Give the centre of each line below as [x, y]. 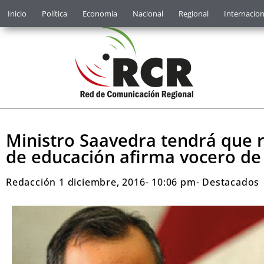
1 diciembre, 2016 [102, 182]
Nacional [148, 14]
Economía [100, 14]
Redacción [31, 182]
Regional [194, 14]
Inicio [17, 14]
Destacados [231, 182]
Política [55, 14]
